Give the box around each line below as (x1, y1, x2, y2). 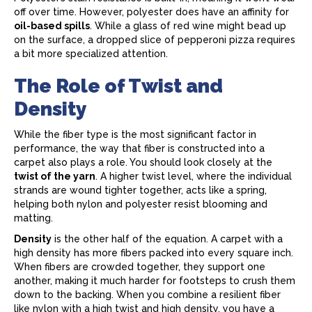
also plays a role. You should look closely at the (45, 157, 272, 168)
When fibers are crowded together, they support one (14, 261, 265, 272)
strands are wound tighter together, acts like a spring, (14, 185, 267, 196)
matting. (14, 212, 53, 224)
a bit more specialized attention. (14, 48, 168, 59)
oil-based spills (14, 20, 90, 31)
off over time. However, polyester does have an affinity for (14, 6, 289, 17)
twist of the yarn (14, 171, 95, 182)
